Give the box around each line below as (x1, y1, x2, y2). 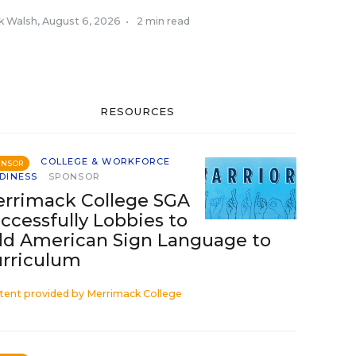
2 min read (137, 15, 190, 27)
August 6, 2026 (42, 15, 121, 27)
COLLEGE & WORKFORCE (41, 156, 171, 167)
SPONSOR (48, 171, 100, 182)
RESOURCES (99, 105, 176, 118)
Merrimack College (87, 288, 182, 300)
